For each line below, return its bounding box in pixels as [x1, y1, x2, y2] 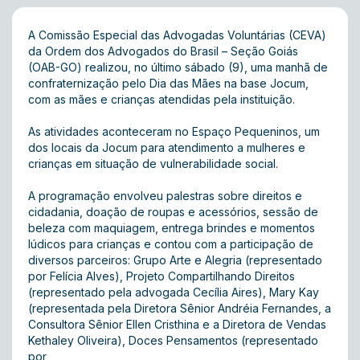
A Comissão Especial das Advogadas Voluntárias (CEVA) [28, 28, 326, 42]
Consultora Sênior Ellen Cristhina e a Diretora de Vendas [28, 317, 326, 331]
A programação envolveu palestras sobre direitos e [28, 189, 302, 202]
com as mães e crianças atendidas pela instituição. [28, 92, 295, 106]
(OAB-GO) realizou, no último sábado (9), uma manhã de [28, 60, 328, 74]
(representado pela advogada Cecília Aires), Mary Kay [28, 285, 319, 299]
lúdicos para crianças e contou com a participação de [28, 237, 313, 251]
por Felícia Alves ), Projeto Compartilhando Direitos [28, 269, 295, 283]
